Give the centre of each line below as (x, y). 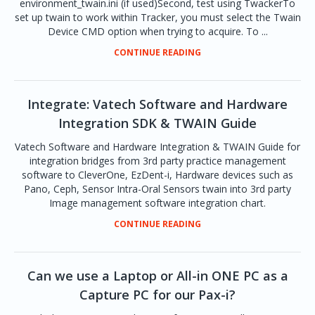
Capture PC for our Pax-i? (157, 295)
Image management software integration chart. (157, 203)
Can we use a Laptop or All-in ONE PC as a (157, 276)
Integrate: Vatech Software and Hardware (157, 104)
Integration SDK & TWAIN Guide (157, 123)
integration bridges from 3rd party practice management (157, 161)
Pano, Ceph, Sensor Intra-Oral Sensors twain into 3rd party (157, 189)
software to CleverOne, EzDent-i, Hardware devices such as (157, 175)
